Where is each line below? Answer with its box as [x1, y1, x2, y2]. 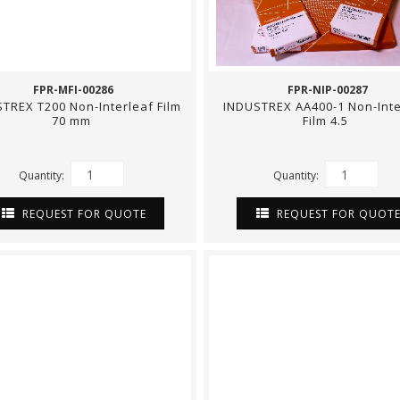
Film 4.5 [303, 112, 352, 129]
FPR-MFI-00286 [32, 82, 113, 97]
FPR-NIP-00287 [287, 82, 368, 97]
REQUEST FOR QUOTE [18, 205, 146, 221]
